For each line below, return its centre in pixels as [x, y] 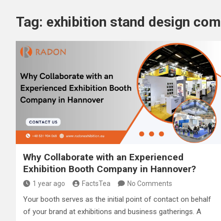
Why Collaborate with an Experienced [103, 157]
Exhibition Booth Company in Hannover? [110, 169]
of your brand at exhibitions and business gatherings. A [112, 211]
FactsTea [96, 183]
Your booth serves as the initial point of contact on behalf [117, 199]
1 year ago [49, 183]
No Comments [150, 183]
